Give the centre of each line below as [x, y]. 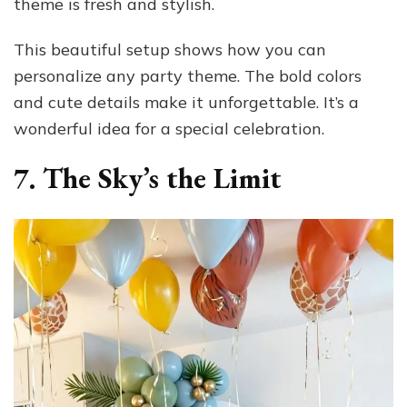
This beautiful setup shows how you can [170, 49]
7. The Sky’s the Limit [148, 178]
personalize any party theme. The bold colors [188, 75]
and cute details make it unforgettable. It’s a [186, 102]
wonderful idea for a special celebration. [169, 128]
